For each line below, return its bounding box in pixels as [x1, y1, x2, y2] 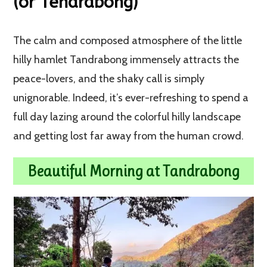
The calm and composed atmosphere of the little [13, 33, 243, 47]
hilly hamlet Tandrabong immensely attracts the [13, 52, 240, 66]
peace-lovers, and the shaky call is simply [13, 72, 205, 85]
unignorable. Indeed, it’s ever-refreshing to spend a [13, 91, 249, 104]
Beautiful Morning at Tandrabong [27, 162, 240, 180]
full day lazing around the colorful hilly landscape [13, 110, 241, 123]
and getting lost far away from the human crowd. [13, 129, 244, 142]
